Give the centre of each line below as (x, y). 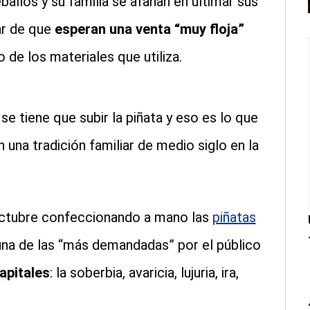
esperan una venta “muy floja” (147, 29)
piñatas (234, 218)
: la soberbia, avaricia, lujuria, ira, (144, 273)
